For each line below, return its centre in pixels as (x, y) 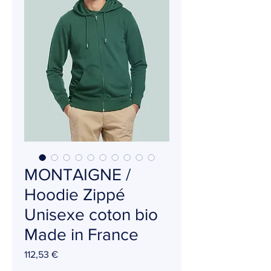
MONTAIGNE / (77, 175)
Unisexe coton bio (91, 214)
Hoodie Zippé (75, 194)
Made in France (81, 234)
